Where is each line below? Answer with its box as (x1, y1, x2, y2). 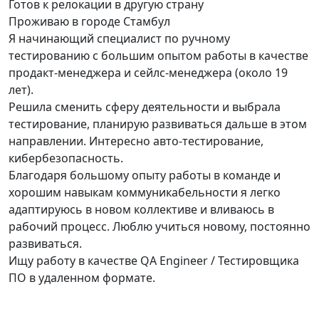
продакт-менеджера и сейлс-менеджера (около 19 (9, 65, 288, 80)
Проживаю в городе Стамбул (9, 14, 170, 29)
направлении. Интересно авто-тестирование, (9, 133, 263, 149)
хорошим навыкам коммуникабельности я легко (9, 184, 281, 200)
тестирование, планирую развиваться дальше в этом (9, 116, 307, 132)
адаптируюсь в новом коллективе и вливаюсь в (9, 202, 274, 217)
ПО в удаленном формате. (9, 270, 155, 286)
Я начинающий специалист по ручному (9, 31, 230, 46)
